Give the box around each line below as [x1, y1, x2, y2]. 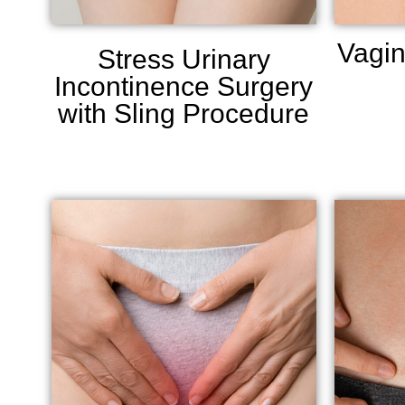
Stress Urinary [97, 43, 270, 74]
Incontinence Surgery [54, 71, 314, 101]
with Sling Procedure [58, 98, 310, 128]
